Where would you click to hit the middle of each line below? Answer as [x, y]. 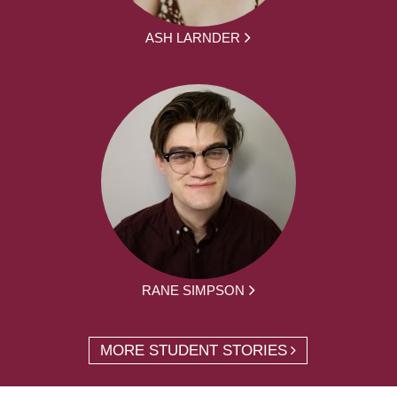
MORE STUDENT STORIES [194, 350]
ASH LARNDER [193, 37]
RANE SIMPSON [193, 290]
